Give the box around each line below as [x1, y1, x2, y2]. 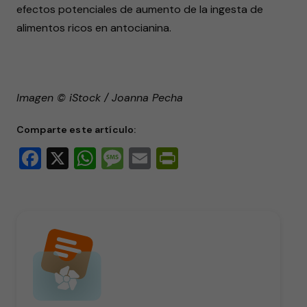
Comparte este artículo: [16, 123, 136, 136]
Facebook [41, 144, 135, 173]
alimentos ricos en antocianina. [16, 21, 171, 35]
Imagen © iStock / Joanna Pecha [16, 90, 183, 105]
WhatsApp [96, 144, 199, 173]
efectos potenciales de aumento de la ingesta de [16, 2, 263, 16]
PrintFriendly [178, 144, 300, 173]
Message [123, 144, 209, 173]
